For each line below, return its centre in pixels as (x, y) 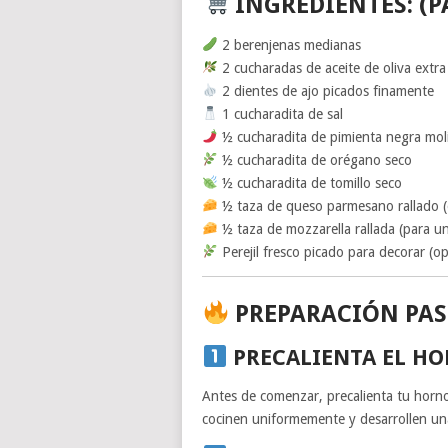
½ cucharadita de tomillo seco (309, 182)
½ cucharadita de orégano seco (314, 159)
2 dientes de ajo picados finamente (325, 90)
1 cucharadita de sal (280, 113)
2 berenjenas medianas (289, 44)
